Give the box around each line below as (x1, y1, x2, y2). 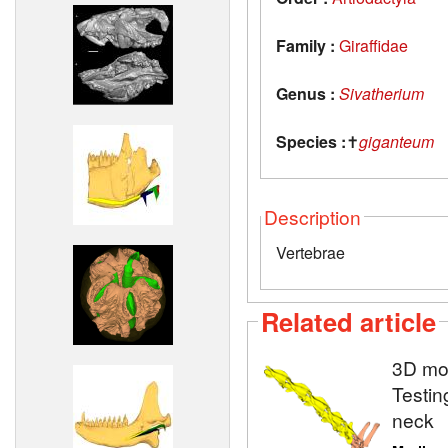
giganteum (359, 129, 434, 153)
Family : (276, 33, 335, 57)
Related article (261, 302, 436, 340)
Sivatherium (339, 81, 424, 105)
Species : (276, 129, 346, 153)
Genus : (276, 81, 335, 105)
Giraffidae (339, 33, 412, 57)
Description (264, 202, 361, 230)
